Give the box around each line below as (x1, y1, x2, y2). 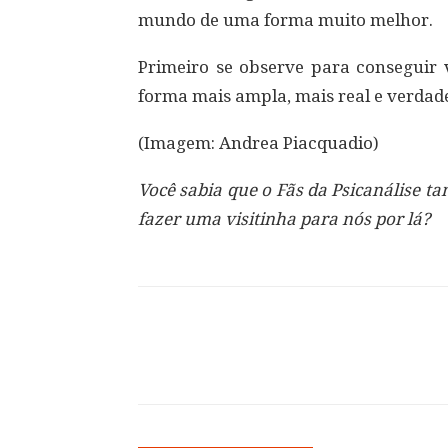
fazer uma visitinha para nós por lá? (138, 209, 431, 229)
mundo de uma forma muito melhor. (138, 10, 433, 30)
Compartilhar (188, 356, 267, 371)
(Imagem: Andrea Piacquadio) (138, 133, 379, 153)
